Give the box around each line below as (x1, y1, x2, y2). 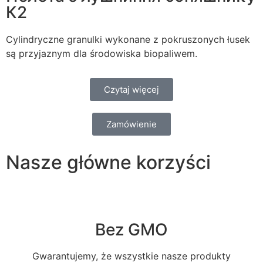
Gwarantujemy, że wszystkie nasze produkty (32, 249, 231, 262)
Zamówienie (106, 118, 157, 130)
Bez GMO (95, 219, 168, 240)
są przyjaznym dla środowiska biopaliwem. (6, 47, 197, 59)
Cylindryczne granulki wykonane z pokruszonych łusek (6, 33, 250, 45)
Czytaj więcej (104, 83, 159, 95)
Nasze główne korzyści (6, 150, 211, 174)
